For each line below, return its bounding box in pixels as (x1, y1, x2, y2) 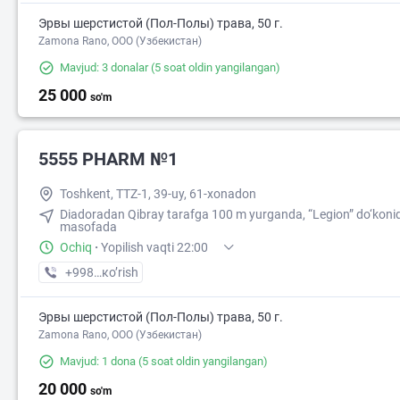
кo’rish (102, 265, 138, 279)
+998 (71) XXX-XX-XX (64, 265, 186, 279)
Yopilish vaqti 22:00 (101, 240, 208, 254)
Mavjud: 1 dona (60, 354, 136, 368)
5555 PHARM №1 (38, 148, 178, 170)
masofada (60, 220, 117, 234)
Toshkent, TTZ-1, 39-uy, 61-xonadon (60, 187, 256, 201)
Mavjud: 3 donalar (60, 61, 148, 74)
